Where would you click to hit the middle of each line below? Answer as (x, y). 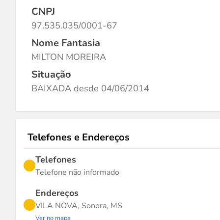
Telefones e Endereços (79, 137)
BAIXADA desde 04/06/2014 (90, 88)
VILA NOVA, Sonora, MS (79, 206)
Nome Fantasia (66, 43)
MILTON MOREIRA (69, 57)
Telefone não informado (77, 172)
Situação (51, 74)
